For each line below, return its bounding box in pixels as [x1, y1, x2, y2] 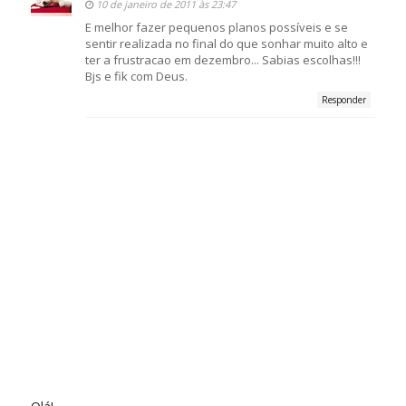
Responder [322, 93, 367, 107]
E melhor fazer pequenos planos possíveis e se [84, 19, 348, 36]
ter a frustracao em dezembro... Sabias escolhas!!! [84, 52, 361, 69]
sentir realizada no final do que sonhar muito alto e [84, 35, 368, 53]
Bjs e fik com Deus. [84, 68, 188, 85]
